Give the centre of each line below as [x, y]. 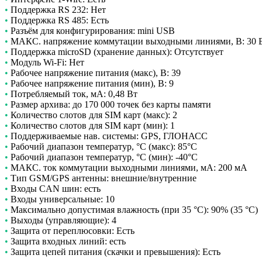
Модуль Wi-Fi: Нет [46, 63]
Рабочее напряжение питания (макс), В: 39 [94, 73]
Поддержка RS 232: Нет [57, 10]
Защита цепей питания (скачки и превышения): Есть [114, 252]
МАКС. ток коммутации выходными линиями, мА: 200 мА [128, 168]
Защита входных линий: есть [67, 242]
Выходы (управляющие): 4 [62, 220]
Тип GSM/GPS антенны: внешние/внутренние [102, 178]
